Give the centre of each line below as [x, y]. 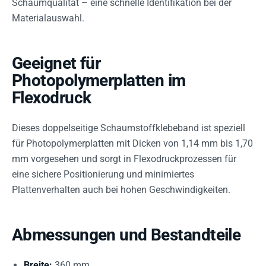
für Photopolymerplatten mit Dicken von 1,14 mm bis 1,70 [132, 143]
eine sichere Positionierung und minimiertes [103, 174]
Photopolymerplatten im [99, 80]
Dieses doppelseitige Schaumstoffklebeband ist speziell [129, 128]
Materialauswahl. [48, 18]
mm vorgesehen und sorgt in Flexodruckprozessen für [124, 159]
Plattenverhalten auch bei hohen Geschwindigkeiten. [121, 189]
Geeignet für [56, 63]
